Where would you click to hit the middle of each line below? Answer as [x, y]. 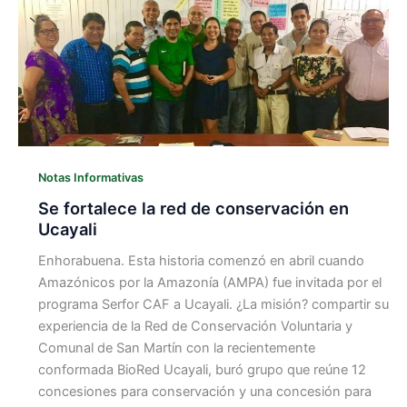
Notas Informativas [90, 177]
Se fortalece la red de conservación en [193, 208]
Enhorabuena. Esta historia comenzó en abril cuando [201, 261]
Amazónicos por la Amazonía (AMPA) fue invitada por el [209, 283]
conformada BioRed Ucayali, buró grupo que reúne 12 [202, 370]
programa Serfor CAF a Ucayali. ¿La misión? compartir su [213, 305]
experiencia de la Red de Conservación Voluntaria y [195, 327]
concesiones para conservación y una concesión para [204, 392]
